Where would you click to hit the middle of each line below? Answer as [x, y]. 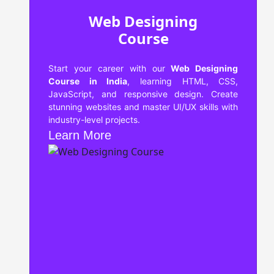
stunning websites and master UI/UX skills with [143, 106]
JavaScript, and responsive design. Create [143, 94]
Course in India [88, 81]
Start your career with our [110, 68]
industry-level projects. [94, 119]
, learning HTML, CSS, [183, 81]
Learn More [80, 135]
